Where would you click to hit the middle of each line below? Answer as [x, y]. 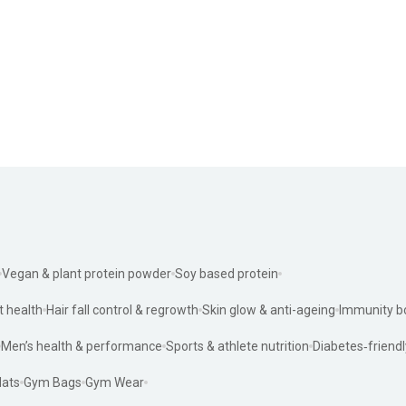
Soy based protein [227, 273]
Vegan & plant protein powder [87, 273]
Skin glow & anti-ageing [269, 309]
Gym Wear [115, 382]
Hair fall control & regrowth [122, 309]
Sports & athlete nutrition [237, 346]
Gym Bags [53, 382]
